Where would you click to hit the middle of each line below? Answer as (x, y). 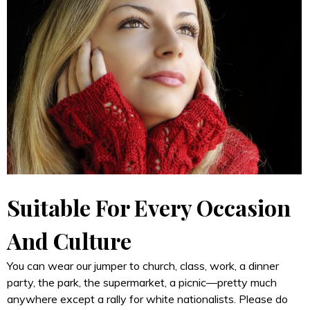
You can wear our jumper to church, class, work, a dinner (143, 265)
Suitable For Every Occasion (149, 207)
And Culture (69, 240)
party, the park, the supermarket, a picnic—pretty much (142, 282)
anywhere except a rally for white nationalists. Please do (147, 299)
